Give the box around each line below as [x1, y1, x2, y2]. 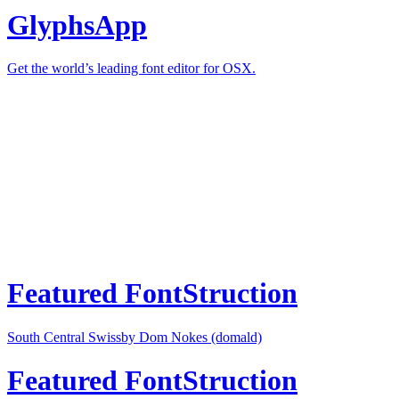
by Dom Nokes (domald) [121, 329, 262, 345]
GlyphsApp [7, 8, 147, 41]
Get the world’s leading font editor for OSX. [7, 60, 256, 76]
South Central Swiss [7, 329, 121, 345]
